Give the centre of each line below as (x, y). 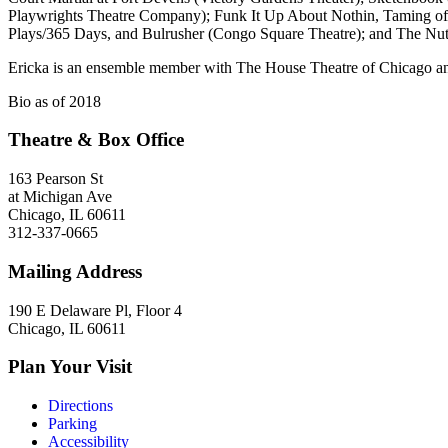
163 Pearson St (55, 179)
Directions (80, 405)
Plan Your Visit (70, 367)
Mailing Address (75, 271)
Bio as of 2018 (54, 101)
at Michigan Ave (60, 197)
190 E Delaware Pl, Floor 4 (95, 310)
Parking (72, 423)
